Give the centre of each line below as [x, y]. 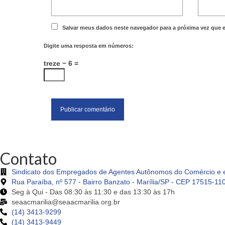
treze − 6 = [61, 64]
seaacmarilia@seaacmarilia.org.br [66, 202]
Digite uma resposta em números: [89, 46]
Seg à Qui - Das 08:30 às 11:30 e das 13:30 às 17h [93, 192]
